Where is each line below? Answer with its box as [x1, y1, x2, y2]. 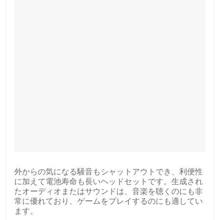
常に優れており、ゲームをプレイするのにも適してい [14, 196, 203, 205]
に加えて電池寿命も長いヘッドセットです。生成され [14, 177, 203, 186]
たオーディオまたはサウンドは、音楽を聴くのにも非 [14, 187, 203, 195]
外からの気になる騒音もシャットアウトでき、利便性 [14, 167, 203, 176]
